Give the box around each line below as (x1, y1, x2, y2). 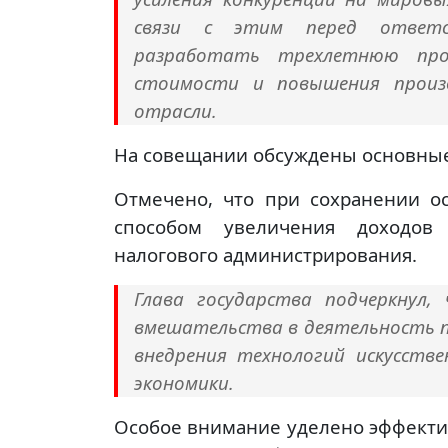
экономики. (134, 370, 234, 396)
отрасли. (134, 98, 217, 124)
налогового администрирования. (114, 242, 417, 268)
